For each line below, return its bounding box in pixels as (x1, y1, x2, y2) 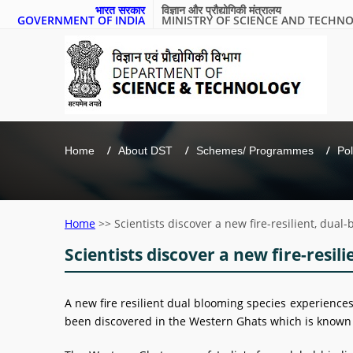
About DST (118, 144, 173, 157)
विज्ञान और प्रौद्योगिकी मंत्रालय (162, 2, 281, 17)
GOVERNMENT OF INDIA (17, 13, 145, 28)
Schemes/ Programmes (196, 144, 314, 157)
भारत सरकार (95, 2, 145, 17)
